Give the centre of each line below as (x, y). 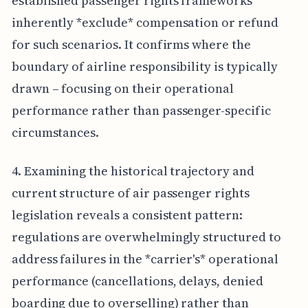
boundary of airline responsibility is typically (144, 66)
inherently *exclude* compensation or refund (145, 22)
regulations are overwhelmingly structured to (146, 236)
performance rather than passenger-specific (141, 110)
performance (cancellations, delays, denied (137, 280)
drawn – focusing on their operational (123, 88)
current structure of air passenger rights (130, 192)
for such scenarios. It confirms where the (131, 44)
